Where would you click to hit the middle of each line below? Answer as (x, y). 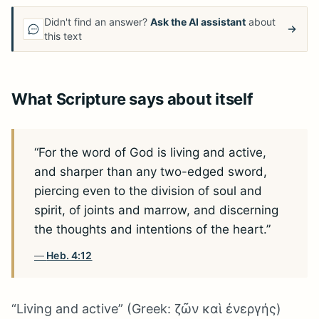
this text (63, 36)
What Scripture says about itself (132, 99)
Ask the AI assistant (198, 22)
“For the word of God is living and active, (150, 152)
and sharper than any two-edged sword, (151, 172)
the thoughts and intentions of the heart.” (152, 229)
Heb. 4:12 (69, 255)
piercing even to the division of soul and (148, 191)
